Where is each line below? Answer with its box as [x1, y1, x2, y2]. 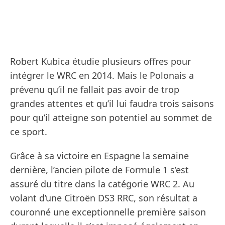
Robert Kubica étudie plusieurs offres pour [10, 55, 191, 68]
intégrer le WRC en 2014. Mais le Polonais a [10, 69, 194, 82]
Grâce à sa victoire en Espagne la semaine [10, 150, 189, 162]
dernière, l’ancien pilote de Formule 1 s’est [10, 164, 189, 176]
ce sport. [10, 126, 47, 138]
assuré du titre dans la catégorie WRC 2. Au [10, 178, 194, 190]
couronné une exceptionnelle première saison [10, 206, 206, 218]
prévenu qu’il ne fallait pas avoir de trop [10, 83, 179, 96]
